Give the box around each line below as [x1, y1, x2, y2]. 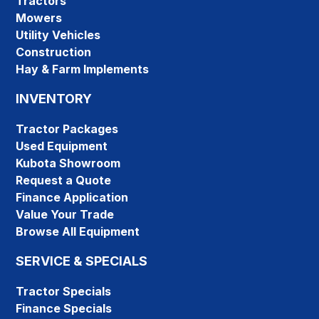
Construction [16, 45, 92, 60]
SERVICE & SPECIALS [16, 253, 148, 269]
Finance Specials [16, 301, 113, 316]
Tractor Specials [16, 284, 112, 299]
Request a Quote [16, 173, 112, 188]
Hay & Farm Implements [16, 62, 150, 77]
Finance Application [16, 190, 129, 205]
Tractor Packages [16, 122, 119, 137]
